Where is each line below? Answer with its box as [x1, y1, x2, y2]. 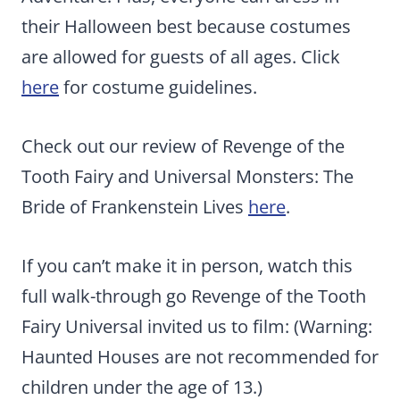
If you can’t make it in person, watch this [21, 254, 353, 278]
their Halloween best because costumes [21, 14, 351, 38]
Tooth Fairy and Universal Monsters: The [21, 164, 354, 188]
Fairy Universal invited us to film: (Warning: [21, 314, 372, 338]
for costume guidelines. [59, 75, 257, 99]
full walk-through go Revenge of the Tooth [21, 284, 366, 308]
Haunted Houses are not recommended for [21, 345, 379, 369]
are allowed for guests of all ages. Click [21, 45, 340, 69]
